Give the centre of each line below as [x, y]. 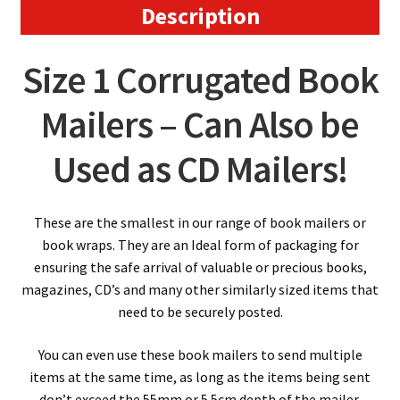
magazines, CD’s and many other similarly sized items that [200, 290]
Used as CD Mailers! [200, 169]
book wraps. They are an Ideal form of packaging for [200, 245]
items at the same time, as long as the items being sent [200, 376]
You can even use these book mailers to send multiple [200, 354]
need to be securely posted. [200, 312]
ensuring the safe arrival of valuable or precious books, [200, 267]
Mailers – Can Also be [200, 125]
